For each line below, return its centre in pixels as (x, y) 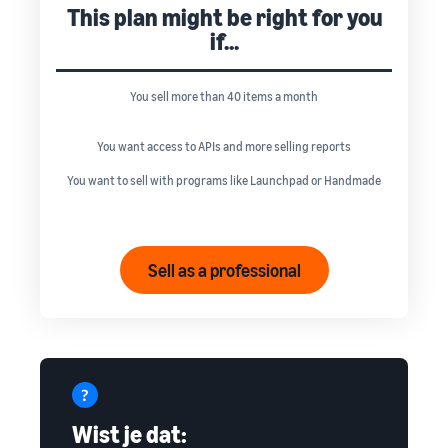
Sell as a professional (224, 270)
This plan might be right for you (224, 17)
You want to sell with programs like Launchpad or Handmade (224, 181)
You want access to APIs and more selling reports (224, 147)
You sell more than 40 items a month (224, 97)
